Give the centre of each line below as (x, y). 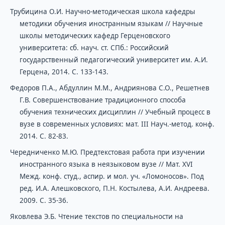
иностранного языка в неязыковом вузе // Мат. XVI (106, 164)
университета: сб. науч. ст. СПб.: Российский (94, 47)
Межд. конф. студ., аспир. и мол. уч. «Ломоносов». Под (111, 176)
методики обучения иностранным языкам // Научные (111, 23)
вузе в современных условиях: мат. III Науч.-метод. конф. (117, 124)
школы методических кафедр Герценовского (95, 35)
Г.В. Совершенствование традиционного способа (102, 100)
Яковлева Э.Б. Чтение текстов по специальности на (96, 216)
